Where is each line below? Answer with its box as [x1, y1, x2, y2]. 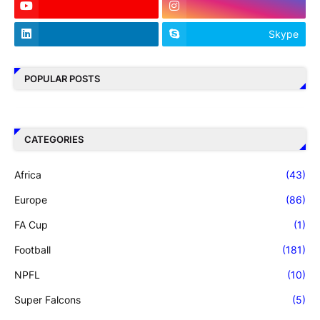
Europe [14, 193, 47, 206]
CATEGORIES [24, 134, 84, 146]
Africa [14, 168, 41, 181]
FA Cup [14, 218, 48, 231]
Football [14, 243, 51, 256]
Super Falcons [14, 293, 81, 306]
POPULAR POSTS [24, 73, 100, 85]
